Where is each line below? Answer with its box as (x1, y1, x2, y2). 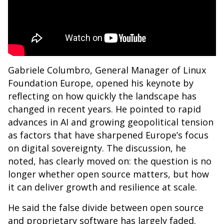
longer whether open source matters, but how (8, 168, 209, 180)
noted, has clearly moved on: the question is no (8, 155, 211, 167)
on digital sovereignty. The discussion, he (8, 142, 186, 154)
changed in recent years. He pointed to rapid (8, 103, 201, 115)
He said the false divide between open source (8, 201, 203, 214)
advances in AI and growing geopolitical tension (8, 116, 213, 128)
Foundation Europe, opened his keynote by (8, 77, 193, 89)
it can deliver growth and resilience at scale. (8, 181, 197, 193)
